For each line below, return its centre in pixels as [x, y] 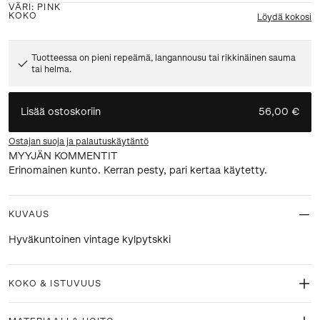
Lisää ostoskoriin [61, 111]
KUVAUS [29, 214]
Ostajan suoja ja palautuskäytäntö [79, 141]
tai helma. [51, 69]
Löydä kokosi [284, 17]
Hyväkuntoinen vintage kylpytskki [90, 239]
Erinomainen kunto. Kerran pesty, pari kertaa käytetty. [138, 170]
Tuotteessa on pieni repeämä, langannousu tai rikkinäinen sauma [164, 57]
